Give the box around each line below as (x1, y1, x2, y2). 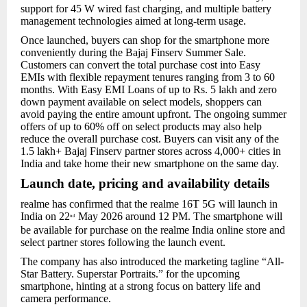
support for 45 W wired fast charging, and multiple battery (21, 2, 271, 14)
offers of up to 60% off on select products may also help (21, 121, 262, 133)
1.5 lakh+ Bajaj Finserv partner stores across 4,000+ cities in (21, 145, 281, 158)
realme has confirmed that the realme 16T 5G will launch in (21, 197, 278, 210)
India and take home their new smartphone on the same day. (21, 158, 279, 170)
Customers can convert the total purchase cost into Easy (21, 59, 260, 71)
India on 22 (21, 210, 70, 222)
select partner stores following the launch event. (21, 236, 225, 248)
